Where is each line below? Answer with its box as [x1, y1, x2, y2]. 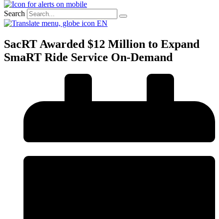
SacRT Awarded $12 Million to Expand [4, 37, 199, 50]
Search [4, 9, 25, 18]
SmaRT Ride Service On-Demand [4, 50, 173, 64]
